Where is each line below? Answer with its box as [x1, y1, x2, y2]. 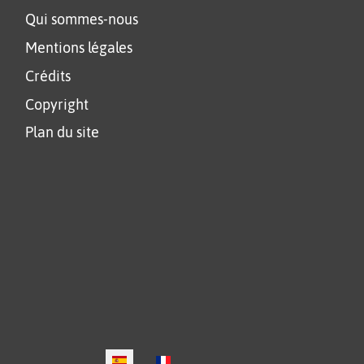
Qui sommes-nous [25, 11, 139, 28]
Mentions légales [25, 39, 133, 56]
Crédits [25, 67, 71, 84]
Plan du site [25, 124, 100, 141]
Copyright [25, 96, 89, 113]
